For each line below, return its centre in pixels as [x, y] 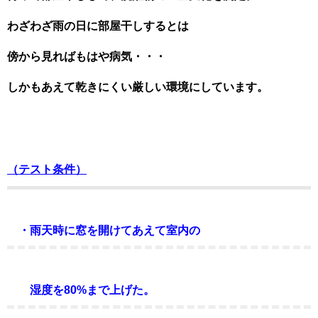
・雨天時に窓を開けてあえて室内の [104, 230]
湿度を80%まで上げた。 [81, 290]
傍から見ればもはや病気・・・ [87, 56]
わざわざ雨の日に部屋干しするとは [98, 26]
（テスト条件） [47, 169]
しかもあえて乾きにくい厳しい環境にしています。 [138, 87]
